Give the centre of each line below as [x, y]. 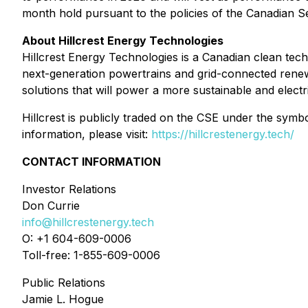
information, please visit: [87, 134]
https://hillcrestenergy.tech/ [223, 134]
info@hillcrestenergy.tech [88, 222]
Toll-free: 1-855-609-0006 [91, 255]
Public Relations [64, 283]
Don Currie [51, 206]
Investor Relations [69, 189]
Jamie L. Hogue [63, 299]
